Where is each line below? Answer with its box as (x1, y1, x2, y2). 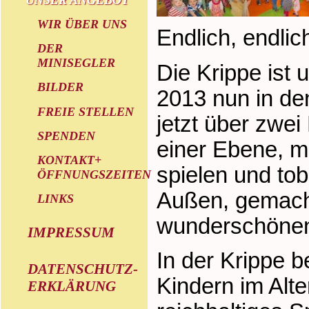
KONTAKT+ (37, 152, 102, 167)
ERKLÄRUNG (28, 278, 117, 295)
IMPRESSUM (28, 224, 115, 241)
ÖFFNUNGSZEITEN (37, 167, 152, 181)
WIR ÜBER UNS (37, 17, 128, 31)
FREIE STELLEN (37, 104, 134, 119)
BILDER (37, 80, 84, 94)
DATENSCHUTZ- (28, 261, 139, 278)
